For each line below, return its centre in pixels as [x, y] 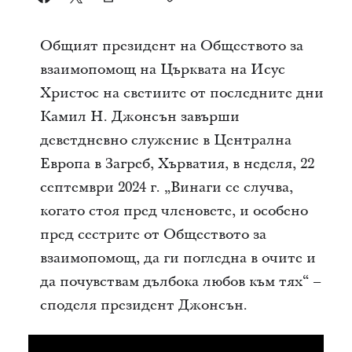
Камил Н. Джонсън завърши [139, 117]
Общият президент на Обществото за [171, 46]
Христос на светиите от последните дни [181, 93]
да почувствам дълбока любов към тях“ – [180, 282]
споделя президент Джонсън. [143, 305]
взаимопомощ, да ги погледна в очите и [178, 258]
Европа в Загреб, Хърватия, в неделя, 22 [177, 164]
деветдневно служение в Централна [165, 140]
